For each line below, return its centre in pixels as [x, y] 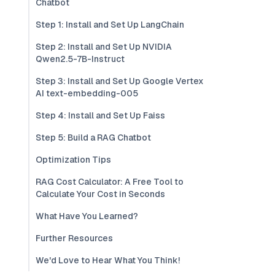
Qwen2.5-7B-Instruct [80, 59]
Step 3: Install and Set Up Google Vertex [120, 81]
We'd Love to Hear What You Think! [108, 260]
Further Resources [74, 238]
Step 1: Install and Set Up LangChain [110, 25]
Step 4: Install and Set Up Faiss [100, 115]
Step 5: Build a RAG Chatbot [93, 137]
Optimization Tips [73, 160]
